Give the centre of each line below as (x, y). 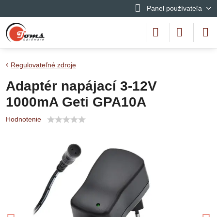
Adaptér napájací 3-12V (81, 86)
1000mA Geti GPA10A (76, 102)
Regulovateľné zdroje (43, 65)
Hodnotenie (23, 119)
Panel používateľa (174, 8)
